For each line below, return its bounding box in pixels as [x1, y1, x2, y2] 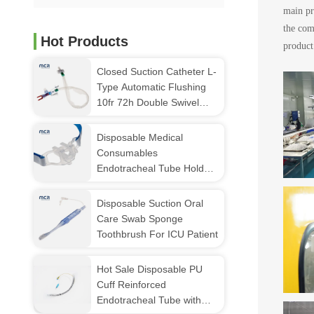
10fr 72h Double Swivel [97, 97, 199, 108]
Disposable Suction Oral [97, 198, 203, 209]
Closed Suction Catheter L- [97, 66, 217, 77]
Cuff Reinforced [97, 279, 166, 290]
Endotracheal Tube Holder [97, 163, 213, 174]
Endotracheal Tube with [97, 294, 201, 306]
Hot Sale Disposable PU [97, 264, 203, 275]
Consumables [97, 147, 158, 158]
